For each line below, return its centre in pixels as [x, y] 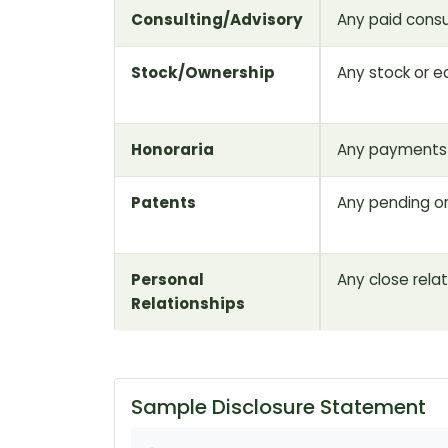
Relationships [188, 303]
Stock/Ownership [203, 72]
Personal [167, 279]
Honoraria [172, 149]
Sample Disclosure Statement [278, 406]
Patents [163, 202]
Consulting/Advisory [217, 19]
